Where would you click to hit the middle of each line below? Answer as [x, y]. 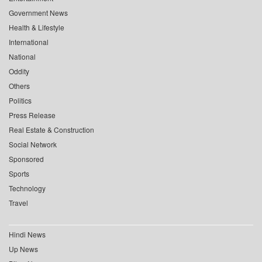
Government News [38, 12]
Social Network [33, 144]
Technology [27, 188]
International [29, 42]
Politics [20, 100]
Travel [18, 202]
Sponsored [26, 158]
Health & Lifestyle [37, 27]
